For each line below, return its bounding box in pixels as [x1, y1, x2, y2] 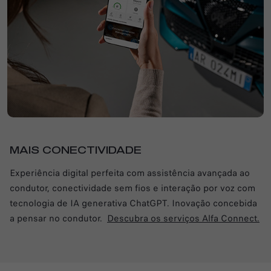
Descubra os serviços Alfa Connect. [107, 212, 260, 226]
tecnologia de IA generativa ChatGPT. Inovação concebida [10, 197, 257, 211]
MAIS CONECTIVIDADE [10, 146, 142, 156]
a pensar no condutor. [10, 212, 107, 226]
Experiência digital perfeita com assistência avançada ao [10, 166, 250, 180]
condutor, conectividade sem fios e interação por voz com [10, 181, 255, 195]
